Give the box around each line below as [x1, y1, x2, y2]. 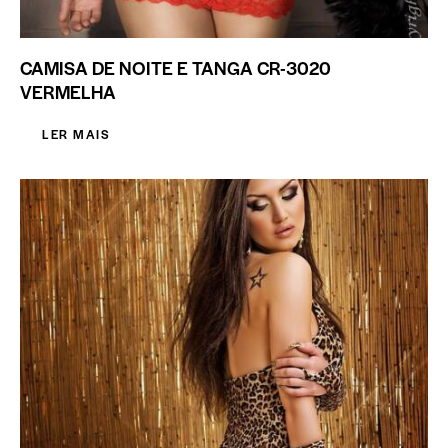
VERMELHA [20, 79, 116, 105]
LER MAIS [42, 125, 110, 144]
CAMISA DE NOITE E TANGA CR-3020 [20, 55, 331, 81]
